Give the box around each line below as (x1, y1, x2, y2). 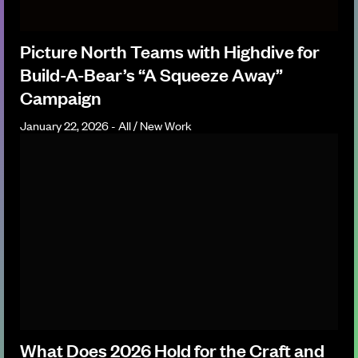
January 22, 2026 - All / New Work (20, 116, 192, 133)
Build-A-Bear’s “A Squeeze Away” (20, 62, 283, 86)
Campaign (20, 85, 101, 109)
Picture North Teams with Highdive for (20, 38, 320, 62)
